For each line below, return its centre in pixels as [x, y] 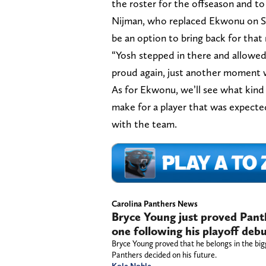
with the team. [144, 124]
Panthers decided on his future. [164, 255]
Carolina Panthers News [155, 204]
